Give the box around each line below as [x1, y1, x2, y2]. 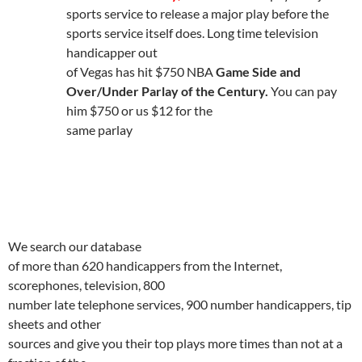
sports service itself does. [66, 25, 204, 40]
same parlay [66, 122, 135, 137]
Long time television [207, 25, 318, 40]
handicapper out [66, 44, 158, 60]
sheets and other [8, 316, 101, 331]
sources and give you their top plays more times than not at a [8, 335, 343, 351]
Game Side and [216, 64, 301, 79]
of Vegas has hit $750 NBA [66, 64, 216, 79]
